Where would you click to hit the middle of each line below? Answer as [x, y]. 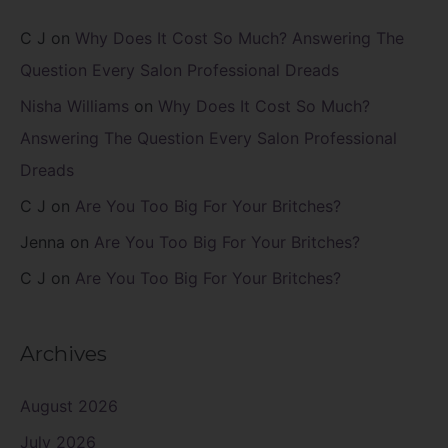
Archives [63, 354]
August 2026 [69, 405]
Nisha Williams [74, 106]
